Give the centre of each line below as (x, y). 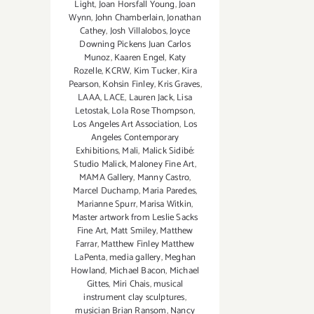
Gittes (98, 285)
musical (168, 285)
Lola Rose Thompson (152, 111)
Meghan (180, 258)
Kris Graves (179, 85)
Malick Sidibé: (168, 151)
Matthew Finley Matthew (148, 245)
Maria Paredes (169, 191)
